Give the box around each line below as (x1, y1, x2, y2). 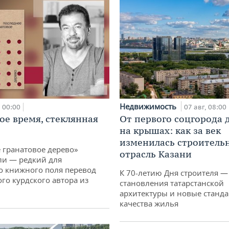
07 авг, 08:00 (184, 103, 226, 112)
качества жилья (120, 198, 178, 209)
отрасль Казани (120, 148, 192, 161)
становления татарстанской (120, 178, 224, 189)
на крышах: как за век (120, 125, 221, 137)
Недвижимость (120, 101, 178, 112)
